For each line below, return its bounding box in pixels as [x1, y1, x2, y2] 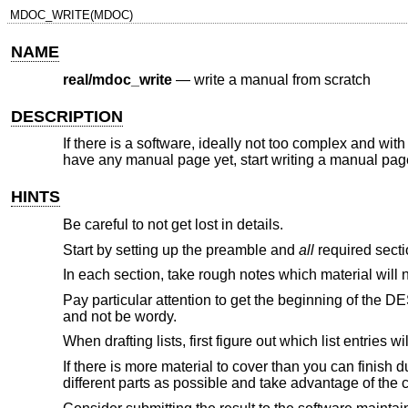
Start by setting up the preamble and [62, 241, 299, 258]
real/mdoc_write [62, 71, 172, 87]
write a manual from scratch [193, 71, 371, 87]
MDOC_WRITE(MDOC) [9, 8, 133, 22]
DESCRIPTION [11, 107, 124, 126]
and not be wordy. [62, 308, 177, 324]
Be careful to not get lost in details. [62, 216, 283, 232]
